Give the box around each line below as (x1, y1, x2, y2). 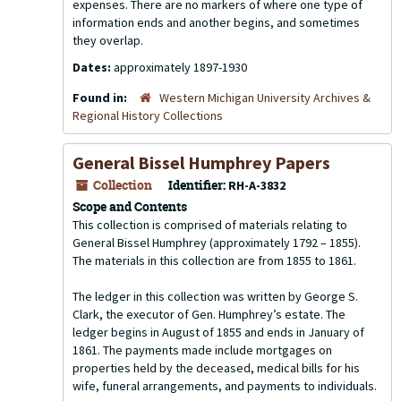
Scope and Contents (73, 198, 187, 215)
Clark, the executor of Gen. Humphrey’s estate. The (73, 306, 346, 322)
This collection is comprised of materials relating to (73, 217, 347, 233)
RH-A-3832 (228, 177, 286, 193)
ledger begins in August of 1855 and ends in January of (73, 324, 364, 340)
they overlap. (73, 32, 143, 48)
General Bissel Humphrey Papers (73, 151, 330, 174)
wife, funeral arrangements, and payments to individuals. (73, 378, 377, 394)
